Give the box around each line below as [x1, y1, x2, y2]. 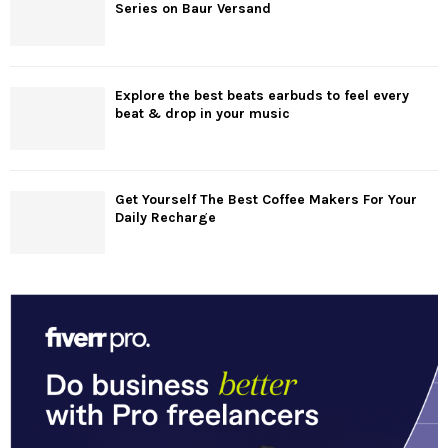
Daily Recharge [115, 208, 216, 226]
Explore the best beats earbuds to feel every [115, 86, 409, 104]
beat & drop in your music [115, 104, 290, 122]
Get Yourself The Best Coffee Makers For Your [115, 190, 417, 208]
